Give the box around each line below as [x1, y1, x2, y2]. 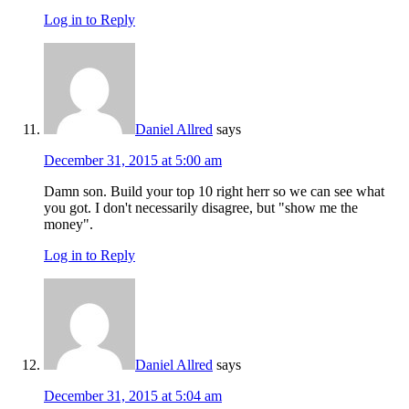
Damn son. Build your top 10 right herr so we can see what [44, 184, 384, 200]
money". [44, 216, 93, 233]
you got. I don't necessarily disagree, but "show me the [44, 200, 358, 216]
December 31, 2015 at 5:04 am [44, 388, 222, 404]
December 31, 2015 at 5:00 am [44, 152, 222, 169]
